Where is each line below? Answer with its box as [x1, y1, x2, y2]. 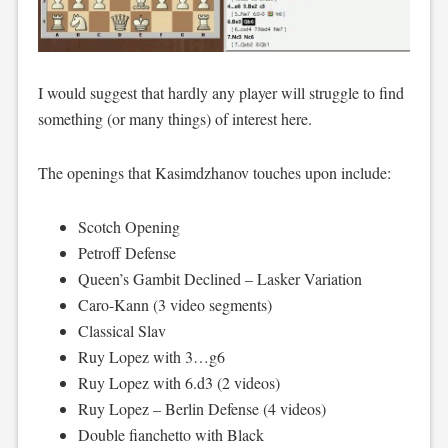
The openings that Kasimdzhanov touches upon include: [37, 161, 391, 183]
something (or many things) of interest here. [37, 107, 312, 129]
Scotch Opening [77, 215, 180, 237]
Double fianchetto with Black [77, 423, 264, 445]
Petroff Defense [77, 241, 176, 263]
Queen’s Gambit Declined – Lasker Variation [77, 267, 362, 289]
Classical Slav [77, 319, 166, 341]
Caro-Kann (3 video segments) [77, 293, 272, 315]
